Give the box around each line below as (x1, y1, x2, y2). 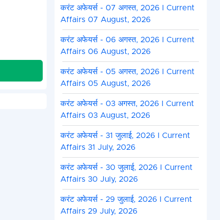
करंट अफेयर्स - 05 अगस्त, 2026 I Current (60, 68, 194, 76)
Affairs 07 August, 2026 (60, 16, 151, 24)
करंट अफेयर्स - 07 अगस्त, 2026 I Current (60, 4, 194, 12)
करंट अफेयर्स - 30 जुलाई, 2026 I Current (60, 164, 192, 172)
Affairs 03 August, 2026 (60, 111, 150, 120)
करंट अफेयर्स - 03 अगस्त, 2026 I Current (60, 100, 194, 108)
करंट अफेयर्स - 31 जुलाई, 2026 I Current (60, 132, 190, 140)
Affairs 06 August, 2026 (60, 48, 151, 56)
